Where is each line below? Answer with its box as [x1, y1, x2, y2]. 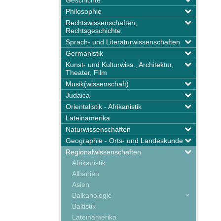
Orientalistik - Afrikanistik [66, 103, 142, 110]
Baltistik [68, 202, 96, 210]
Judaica [66, 91, 90, 99]
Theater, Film [66, 69, 107, 76]
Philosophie [66, 7, 102, 15]
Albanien [68, 170, 99, 178]
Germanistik [66, 49, 103, 57]
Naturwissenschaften [66, 125, 131, 133]
